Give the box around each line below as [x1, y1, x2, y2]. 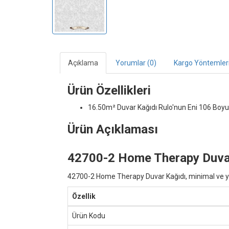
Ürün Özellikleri [67, 83, 151, 98]
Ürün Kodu [72, 212, 105, 220]
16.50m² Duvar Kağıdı [88, 103, 157, 111]
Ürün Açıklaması [67, 122, 158, 136]
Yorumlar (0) [116, 59, 156, 67]
